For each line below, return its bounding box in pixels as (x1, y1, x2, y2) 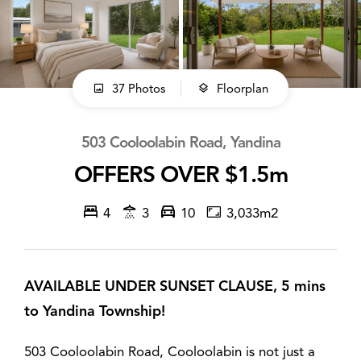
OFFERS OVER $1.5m (73, 160, 288, 189)
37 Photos (109, 81, 165, 96)
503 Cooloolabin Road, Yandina (81, 133, 280, 152)
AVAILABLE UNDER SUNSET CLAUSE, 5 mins (24, 276, 326, 295)
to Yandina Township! (24, 301, 165, 320)
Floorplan (217, 81, 268, 96)
